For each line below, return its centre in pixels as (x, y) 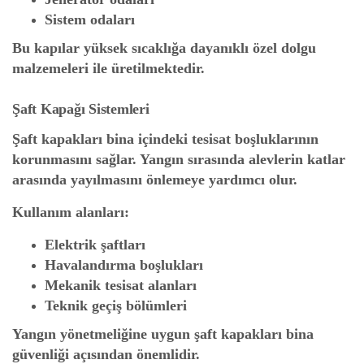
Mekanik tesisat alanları (121, 285)
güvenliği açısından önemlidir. (106, 354)
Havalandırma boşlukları (124, 265)
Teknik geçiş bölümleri (116, 305)
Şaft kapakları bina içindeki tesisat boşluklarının (165, 139)
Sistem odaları (90, 19)
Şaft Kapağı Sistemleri (81, 109)
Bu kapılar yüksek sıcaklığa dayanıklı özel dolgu (164, 48)
